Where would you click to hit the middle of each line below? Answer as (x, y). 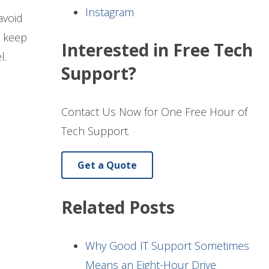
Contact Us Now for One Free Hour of (154, 112)
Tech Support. (95, 131)
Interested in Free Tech (157, 50)
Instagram (110, 12)
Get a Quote (107, 165)
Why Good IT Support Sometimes (167, 246)
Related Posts (118, 207)
